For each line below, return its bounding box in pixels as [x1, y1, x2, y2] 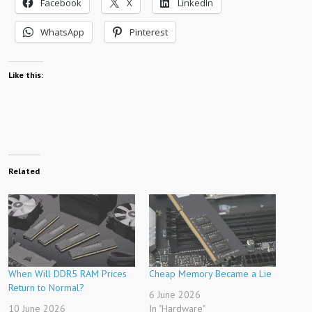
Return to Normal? [8, 281, 84, 294]
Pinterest [130, 26, 168, 38]
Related [8, 166, 40, 176]
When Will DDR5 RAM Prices [8, 267, 127, 280]
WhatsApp [40, 26, 84, 38]
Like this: [8, 70, 43, 80]
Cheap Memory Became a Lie [149, 267, 272, 280]
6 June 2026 [149, 288, 201, 301]
